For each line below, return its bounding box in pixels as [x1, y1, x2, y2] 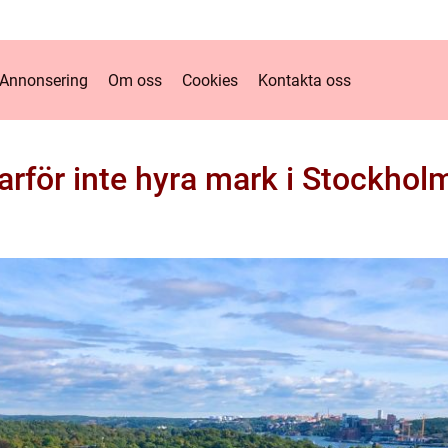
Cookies [181, 70, 238, 90]
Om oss [107, 70, 162, 90]
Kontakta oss [257, 70, 351, 90]
